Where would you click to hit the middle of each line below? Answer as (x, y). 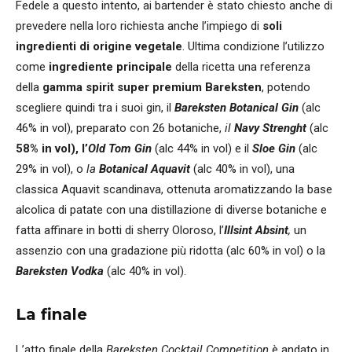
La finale (51, 315)
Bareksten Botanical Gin (236, 108)
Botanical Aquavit (145, 169)
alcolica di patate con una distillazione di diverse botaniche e (171, 210)
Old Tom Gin (121, 149)
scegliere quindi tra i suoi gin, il (95, 108)
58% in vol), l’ (52, 149)
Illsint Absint (256, 231)
